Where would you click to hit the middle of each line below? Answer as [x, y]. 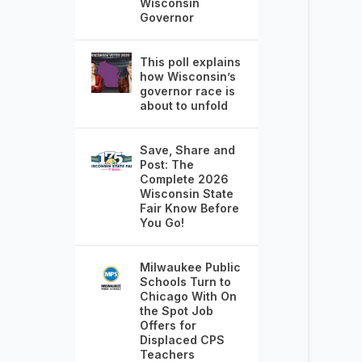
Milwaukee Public [190, 267]
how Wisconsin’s [187, 77]
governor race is [187, 91]
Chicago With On [188, 297]
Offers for [168, 326]
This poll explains [190, 62]
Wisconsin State [186, 194]
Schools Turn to [185, 282]
